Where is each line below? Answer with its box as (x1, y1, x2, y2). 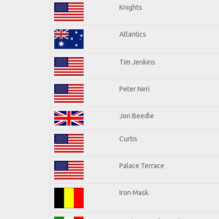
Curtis (119, 134, 137, 143)
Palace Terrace (119, 161, 164, 170)
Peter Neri (119, 85, 150, 93)
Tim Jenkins (119, 58, 155, 66)
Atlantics (119, 30, 146, 38)
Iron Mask (119, 188, 149, 197)
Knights (119, 3, 142, 11)
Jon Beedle (119, 111, 154, 120)
